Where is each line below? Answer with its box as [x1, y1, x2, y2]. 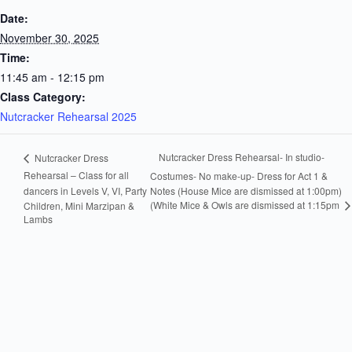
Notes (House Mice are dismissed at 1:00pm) [150, 184, 343, 197]
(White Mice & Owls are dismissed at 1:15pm [150, 197, 343, 211]
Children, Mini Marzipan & [24, 198, 134, 212]
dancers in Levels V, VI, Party [24, 183, 147, 197]
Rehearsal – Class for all [24, 168, 129, 182]
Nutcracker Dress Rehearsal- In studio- [159, 150, 325, 164]
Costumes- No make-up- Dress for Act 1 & [150, 168, 328, 182]
